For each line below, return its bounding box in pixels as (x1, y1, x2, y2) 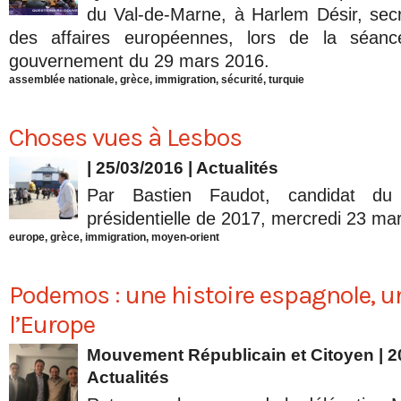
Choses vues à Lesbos (9, 123, 242, 153)
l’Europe (9, 310, 95, 340)
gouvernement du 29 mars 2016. (9, 51, 269, 72)
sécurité (221, 73, 263, 87)
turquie (269, 73, 304, 87)
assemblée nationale (9, 73, 115, 87)
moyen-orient (151, 231, 219, 244)
